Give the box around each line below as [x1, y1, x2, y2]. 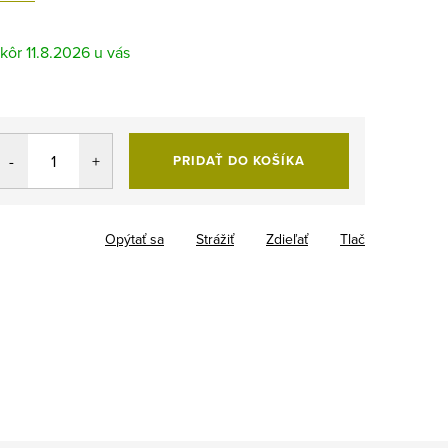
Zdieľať [266, 228, 308, 249]
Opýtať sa [105, 228, 164, 249]
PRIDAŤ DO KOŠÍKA [173, 150, 305, 170]
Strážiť [196, 228, 234, 249]
